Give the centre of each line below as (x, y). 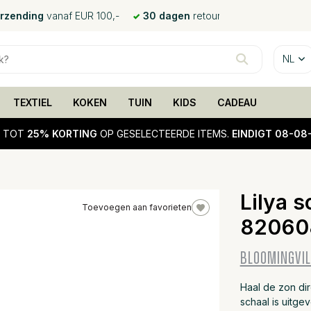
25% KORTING (62, 134)
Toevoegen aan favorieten (137, 207)
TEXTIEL (32, 102)
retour (205, 16)
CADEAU (237, 102)
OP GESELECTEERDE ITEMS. (164, 134)
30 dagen (167, 16)
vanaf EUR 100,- (82, 16)
